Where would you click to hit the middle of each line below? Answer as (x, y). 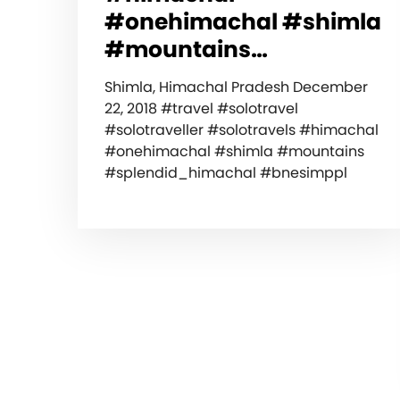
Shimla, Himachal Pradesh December (236, 87)
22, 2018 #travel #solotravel (201, 108)
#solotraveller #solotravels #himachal (242, 129)
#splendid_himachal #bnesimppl (226, 172)
